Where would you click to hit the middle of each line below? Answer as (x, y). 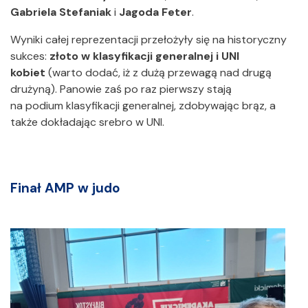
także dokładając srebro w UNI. (89, 122)
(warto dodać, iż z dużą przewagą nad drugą (158, 73)
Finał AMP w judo (65, 188)
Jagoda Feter (155, 12)
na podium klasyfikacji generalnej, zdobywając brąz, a (143, 106)
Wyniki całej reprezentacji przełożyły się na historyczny (148, 40)
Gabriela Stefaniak (61, 12)
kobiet (28, 73)
